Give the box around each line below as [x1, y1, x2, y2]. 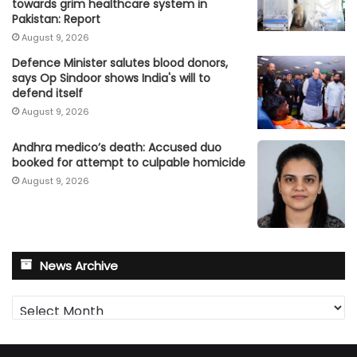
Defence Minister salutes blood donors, [12, 55, 228, 72]
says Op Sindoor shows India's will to [12, 70, 210, 87]
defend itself [12, 85, 83, 102]
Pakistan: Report [12, 11, 100, 28]
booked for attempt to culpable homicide [12, 154, 245, 171]
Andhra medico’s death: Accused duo [12, 139, 222, 155]
